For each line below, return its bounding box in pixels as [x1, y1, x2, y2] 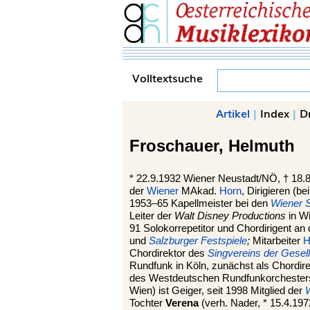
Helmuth [228, 137, 295, 155]
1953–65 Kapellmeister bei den [129, 198, 271, 209]
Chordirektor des [129, 248, 208, 259]
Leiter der [129, 210, 174, 221]
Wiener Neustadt [183, 173, 259, 184]
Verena [165, 298, 199, 309]
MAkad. [179, 185, 219, 197]
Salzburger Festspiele [149, 235, 247, 246]
